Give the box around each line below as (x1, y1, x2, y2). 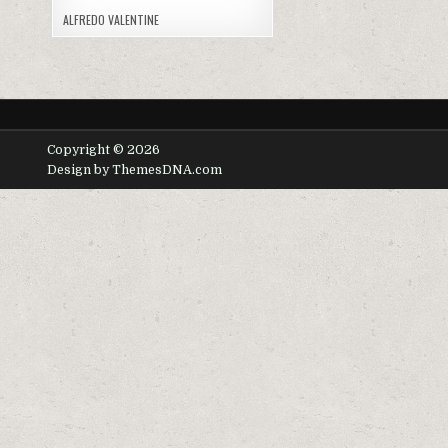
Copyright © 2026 (47, 142, 160, 157)
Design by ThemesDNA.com (47, 162, 222, 177)
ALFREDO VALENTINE (63, 10, 160, 28)
